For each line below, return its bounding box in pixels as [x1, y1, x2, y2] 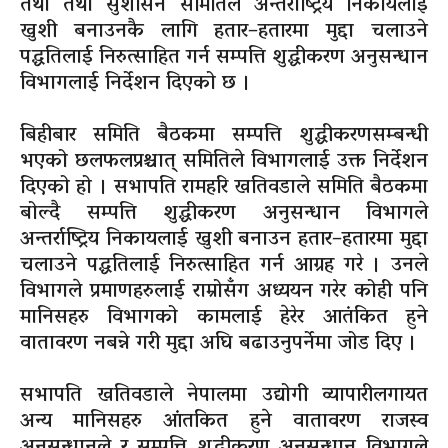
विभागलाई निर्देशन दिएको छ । [20, 64, 251, 103]
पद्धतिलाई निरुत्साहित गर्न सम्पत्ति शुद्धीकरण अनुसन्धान [20, 38, 428, 77]
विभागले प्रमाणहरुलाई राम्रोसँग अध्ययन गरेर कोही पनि [20, 272, 428, 311]
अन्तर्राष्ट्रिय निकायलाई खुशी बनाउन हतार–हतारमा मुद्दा [20, 220, 428, 259]
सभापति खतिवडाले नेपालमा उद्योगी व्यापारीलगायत [20, 376, 428, 415]
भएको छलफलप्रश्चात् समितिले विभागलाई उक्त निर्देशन [20, 142, 428, 181]
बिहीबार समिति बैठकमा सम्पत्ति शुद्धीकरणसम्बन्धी [20, 116, 428, 155]
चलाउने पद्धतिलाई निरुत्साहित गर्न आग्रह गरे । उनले [20, 246, 428, 285]
